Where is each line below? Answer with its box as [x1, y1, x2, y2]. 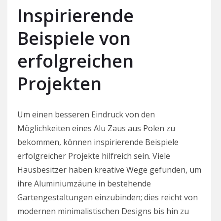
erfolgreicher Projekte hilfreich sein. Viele [17, 150, 170, 161]
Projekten [17, 71, 102, 96]
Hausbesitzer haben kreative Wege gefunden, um [17, 164, 201, 175]
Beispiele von [17, 26, 131, 50]
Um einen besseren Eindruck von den [17, 109, 155, 120]
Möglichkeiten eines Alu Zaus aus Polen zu [17, 122, 175, 134]
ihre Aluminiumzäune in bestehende [17, 178, 151, 189]
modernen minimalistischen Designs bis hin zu [17, 205, 189, 217]
